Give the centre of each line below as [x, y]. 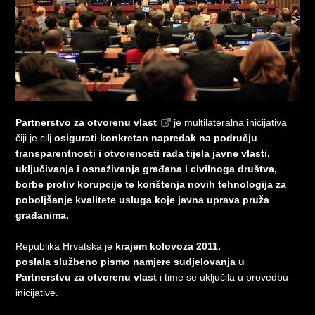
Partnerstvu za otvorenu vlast [88, 277]
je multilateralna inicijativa [229, 122]
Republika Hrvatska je [66, 246]
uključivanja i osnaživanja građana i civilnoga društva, [147, 168]
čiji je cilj [35, 137]
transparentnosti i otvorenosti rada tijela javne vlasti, [143, 153]
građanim [38, 215]
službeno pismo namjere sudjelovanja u [149, 261]
